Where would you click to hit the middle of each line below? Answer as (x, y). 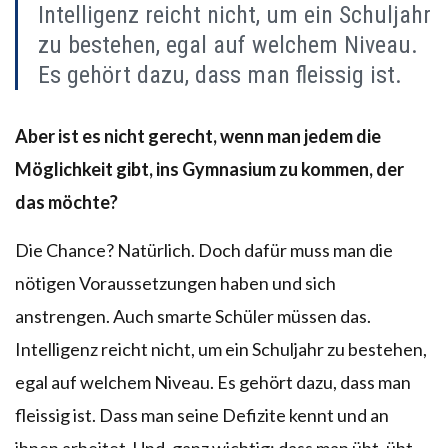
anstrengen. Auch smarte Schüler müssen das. (193, 315)
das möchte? (66, 201)
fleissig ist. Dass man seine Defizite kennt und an (202, 414)
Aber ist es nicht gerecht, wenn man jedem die (198, 135)
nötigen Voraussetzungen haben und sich (175, 282)
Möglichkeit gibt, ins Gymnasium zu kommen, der (209, 168)
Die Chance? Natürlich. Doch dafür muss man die (204, 249)
